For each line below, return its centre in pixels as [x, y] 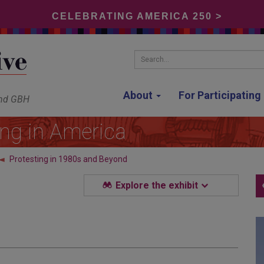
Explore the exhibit [158, 185]
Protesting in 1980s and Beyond [68, 159]
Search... [154, 57]
